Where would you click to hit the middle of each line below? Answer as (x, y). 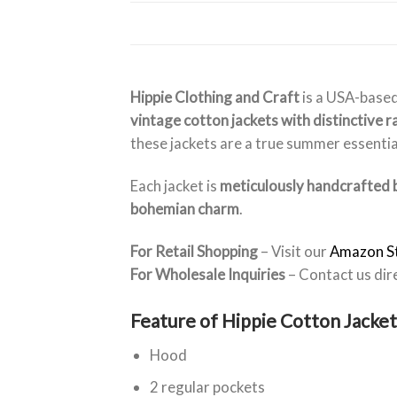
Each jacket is (175, 186)
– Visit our (294, 252)
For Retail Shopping (194, 252)
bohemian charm (185, 209)
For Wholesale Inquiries (208, 275)
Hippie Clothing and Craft (215, 97)
